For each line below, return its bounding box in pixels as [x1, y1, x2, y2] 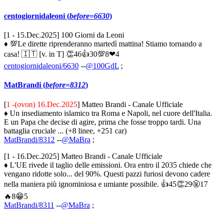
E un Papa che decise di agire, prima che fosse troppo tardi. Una [4, 117, 201, 126]
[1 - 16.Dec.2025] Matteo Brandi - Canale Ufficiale [4, 152, 162, 160]
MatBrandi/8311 [4, 200, 54, 209]
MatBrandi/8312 [4, 135, 55, 144]
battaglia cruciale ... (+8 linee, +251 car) [4, 126, 127, 135]
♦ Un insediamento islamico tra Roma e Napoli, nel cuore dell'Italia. [4, 109, 212, 117]
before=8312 [45, 81, 86, 89]
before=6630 [69, 11, 109, 20]
